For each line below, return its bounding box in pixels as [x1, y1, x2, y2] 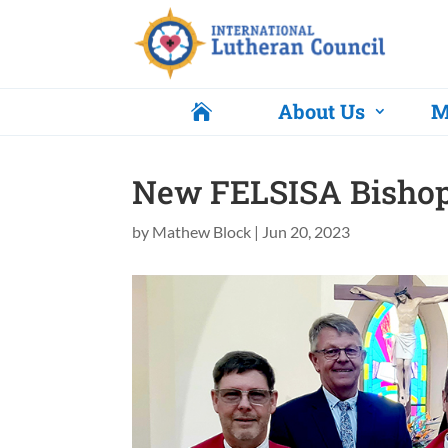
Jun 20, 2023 [262, 222, 350, 242]
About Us [277, 98, 365, 125]
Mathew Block [152, 222, 251, 242]
